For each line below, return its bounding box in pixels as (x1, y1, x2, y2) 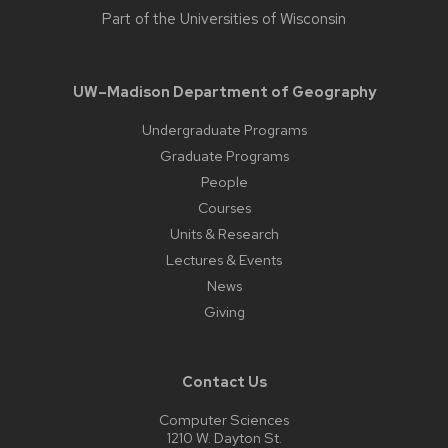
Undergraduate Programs (141, 119, 307, 139)
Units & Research (169, 223, 279, 243)
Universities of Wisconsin (180, 8, 346, 29)
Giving (203, 301, 245, 321)
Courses (197, 197, 251, 217)
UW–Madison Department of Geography (72, 81, 376, 101)
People (200, 171, 248, 191)
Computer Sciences (159, 409, 289, 429)
